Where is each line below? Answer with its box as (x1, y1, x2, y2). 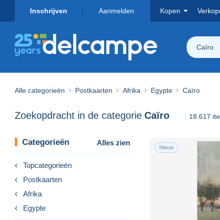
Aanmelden (99, 7, 134, 15)
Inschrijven (30, 7, 67, 15)
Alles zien (97, 138, 130, 147)
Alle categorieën (15, 86, 65, 94)
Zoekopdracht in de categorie (15, 110, 142, 121)
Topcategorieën (23, 161, 72, 169)
